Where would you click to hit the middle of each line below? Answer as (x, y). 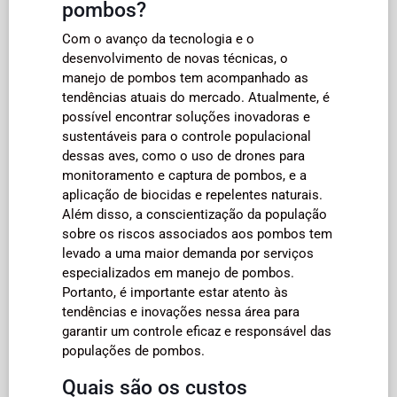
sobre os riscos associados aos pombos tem (197, 234)
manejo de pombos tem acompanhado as (185, 78)
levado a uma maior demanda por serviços (188, 253)
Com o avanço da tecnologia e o (158, 39)
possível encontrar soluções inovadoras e (186, 117)
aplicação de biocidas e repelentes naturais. (192, 195)
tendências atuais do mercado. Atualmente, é (196, 97)
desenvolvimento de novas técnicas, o (175, 58)
